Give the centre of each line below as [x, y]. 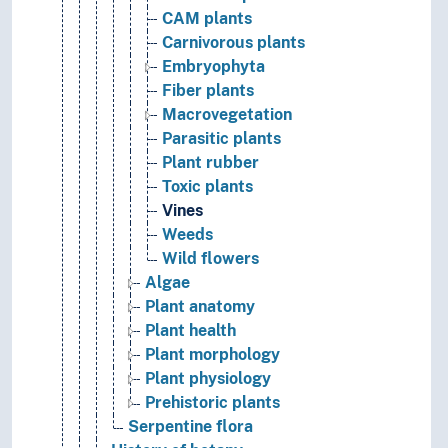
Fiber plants [208, 91]
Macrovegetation [227, 115]
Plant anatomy [200, 307]
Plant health [190, 331]
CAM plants [207, 19]
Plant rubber [210, 163]
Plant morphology [212, 355]
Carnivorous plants [233, 43]
